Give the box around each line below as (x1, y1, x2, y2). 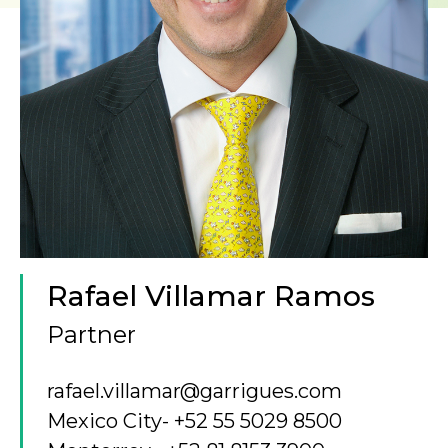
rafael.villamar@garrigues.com (47, 379, 342, 403)
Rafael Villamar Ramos (47, 278, 375, 313)
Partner (47, 320, 136, 349)
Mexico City (47, 409, 162, 433)
